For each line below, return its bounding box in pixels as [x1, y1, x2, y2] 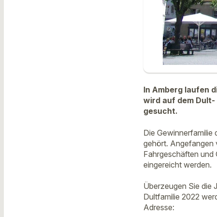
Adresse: [143, 202, 174, 213]
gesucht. [143, 106, 178, 116]
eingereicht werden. [143, 159, 212, 170]
